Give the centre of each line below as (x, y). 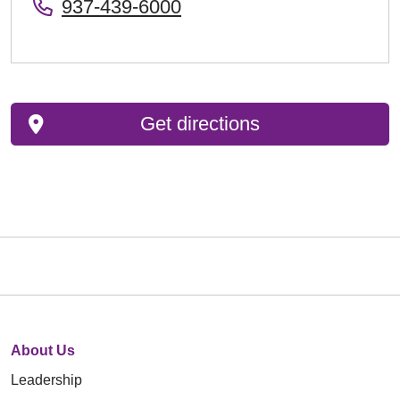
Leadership (46, 380)
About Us (43, 351)
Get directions (200, 124)
